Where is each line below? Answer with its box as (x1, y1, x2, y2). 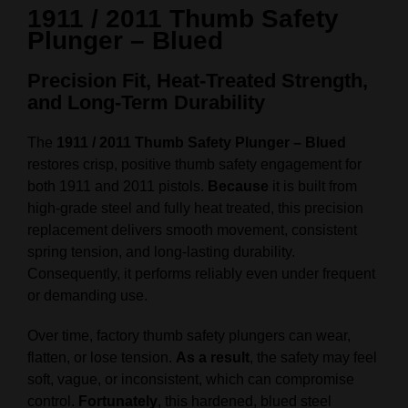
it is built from (269, 178, 357, 195)
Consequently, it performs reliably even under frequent (27, 266, 375, 282)
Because (208, 178, 269, 195)
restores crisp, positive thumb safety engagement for (27, 157, 362, 173)
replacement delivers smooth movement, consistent (27, 222, 357, 239)
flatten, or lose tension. (27, 350, 176, 366)
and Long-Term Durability (27, 91, 265, 115)
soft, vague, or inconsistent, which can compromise (27, 372, 354, 388)
